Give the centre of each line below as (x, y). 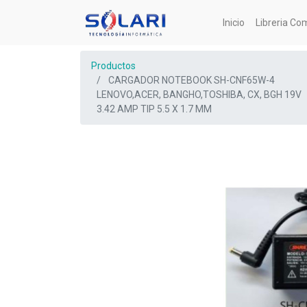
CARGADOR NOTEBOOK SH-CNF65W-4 (192, 80)
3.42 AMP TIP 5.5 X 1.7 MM (154, 109)
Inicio (234, 22)
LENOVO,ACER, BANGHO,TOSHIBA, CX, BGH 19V (199, 95)
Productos (113, 66)
